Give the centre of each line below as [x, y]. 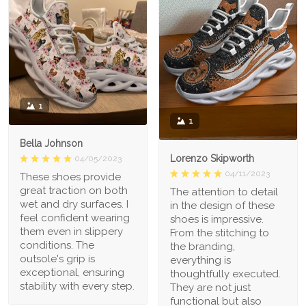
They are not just [210, 288]
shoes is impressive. [217, 220]
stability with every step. [77, 287]
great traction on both [74, 191]
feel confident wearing [75, 218]
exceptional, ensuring [72, 273]
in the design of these [222, 206]
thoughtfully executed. [225, 274]
